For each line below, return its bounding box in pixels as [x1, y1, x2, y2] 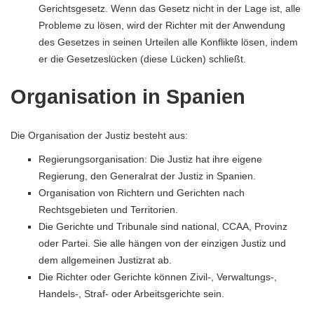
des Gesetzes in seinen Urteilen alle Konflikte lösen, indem [39, 36, 298, 48]
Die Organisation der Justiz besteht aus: [11, 129, 188, 141]
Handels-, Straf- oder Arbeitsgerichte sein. [39, 287, 224, 299]
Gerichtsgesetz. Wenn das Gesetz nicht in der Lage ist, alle [39, 2, 301, 14]
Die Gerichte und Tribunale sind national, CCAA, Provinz [39, 220, 287, 232]
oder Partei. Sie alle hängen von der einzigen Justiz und [39, 237, 286, 249]
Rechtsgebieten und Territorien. [39, 203, 178, 215]
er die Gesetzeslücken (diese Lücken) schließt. [39, 53, 246, 64]
